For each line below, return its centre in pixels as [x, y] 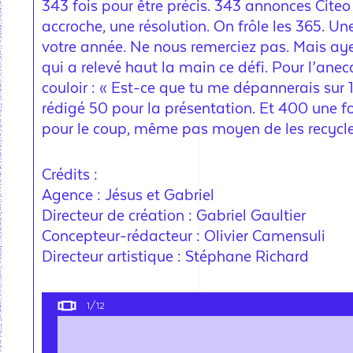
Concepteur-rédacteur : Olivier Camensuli [184, 236]
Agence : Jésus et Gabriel [128, 195]
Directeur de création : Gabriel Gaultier [174, 216]
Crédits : [70, 175]
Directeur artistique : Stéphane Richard [175, 257]
